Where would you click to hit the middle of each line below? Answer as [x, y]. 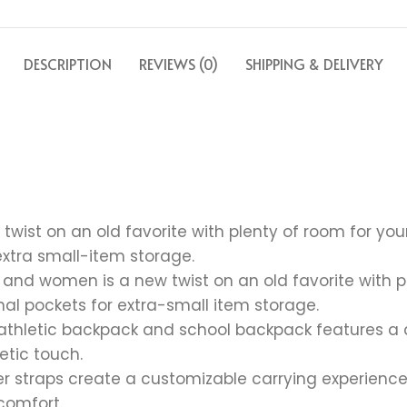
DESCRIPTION [68, 63]
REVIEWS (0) [179, 63]
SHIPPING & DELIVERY [314, 63]
